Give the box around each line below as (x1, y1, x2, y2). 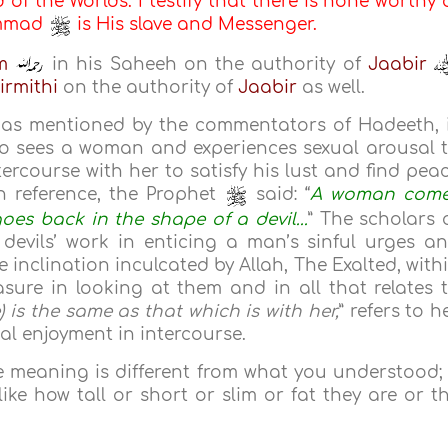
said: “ (248, 185, 311, 205)
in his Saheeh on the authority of (44, 54, 368, 74)
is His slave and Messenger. (72, 15, 318, 35)
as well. (297, 78, 366, 98)
